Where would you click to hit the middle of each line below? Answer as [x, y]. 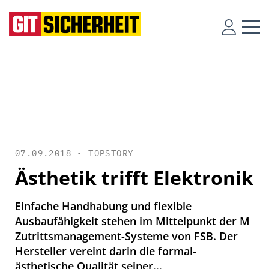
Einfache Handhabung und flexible [103, 206]
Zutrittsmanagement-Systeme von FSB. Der [126, 236]
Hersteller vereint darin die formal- [106, 251]
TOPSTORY [111, 153]
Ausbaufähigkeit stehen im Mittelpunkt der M [132, 221]
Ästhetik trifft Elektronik [134, 177]
